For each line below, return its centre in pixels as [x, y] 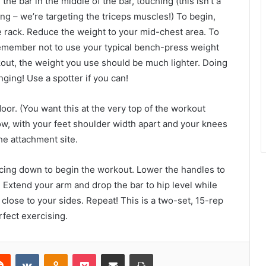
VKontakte [58, 254]
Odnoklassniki [93, 254]
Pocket [108, 254]
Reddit [22, 254]
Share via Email [134, 254]
